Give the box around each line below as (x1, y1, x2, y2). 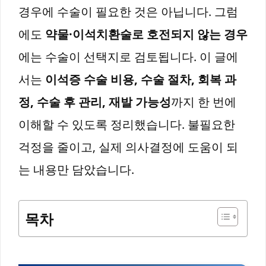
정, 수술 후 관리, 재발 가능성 (18, 94, 171, 110)
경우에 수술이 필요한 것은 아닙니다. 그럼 (18, 4, 238, 20)
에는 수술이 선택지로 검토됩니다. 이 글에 (18, 49, 238, 65)
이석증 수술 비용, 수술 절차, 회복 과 (45, 71, 236, 87)
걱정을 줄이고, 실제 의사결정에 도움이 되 (18, 139, 238, 155)
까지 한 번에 (171, 94, 236, 110)
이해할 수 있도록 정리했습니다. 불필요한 (18, 116, 235, 132)
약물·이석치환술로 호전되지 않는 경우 (45, 26, 248, 42)
